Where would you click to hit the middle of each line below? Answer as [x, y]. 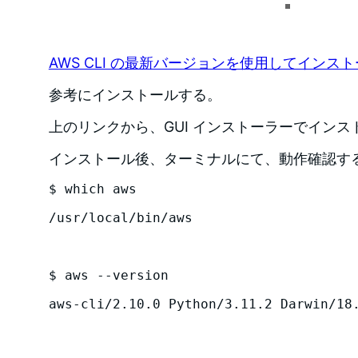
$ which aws [92, 189]
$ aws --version [108, 275]
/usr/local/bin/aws [120, 217]
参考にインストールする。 [135, 94]
